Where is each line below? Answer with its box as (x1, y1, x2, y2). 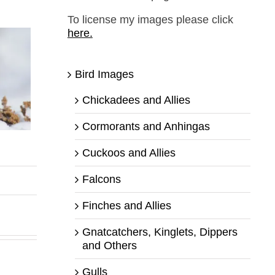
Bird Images (74, 68, 134, 80)
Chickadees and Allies (82, 93, 190, 106)
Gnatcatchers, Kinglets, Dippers (82, 225, 238, 238)
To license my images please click (67, 13, 233, 26)
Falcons (82, 172, 121, 185)
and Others (82, 239, 137, 252)
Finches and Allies (82, 199, 171, 212)
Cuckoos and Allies (82, 146, 176, 159)
